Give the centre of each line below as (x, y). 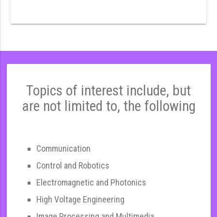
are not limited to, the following (108, 106)
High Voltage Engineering (80, 199)
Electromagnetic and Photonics (91, 182)
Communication (63, 148)
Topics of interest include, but (108, 91)
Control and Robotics (73, 165)
